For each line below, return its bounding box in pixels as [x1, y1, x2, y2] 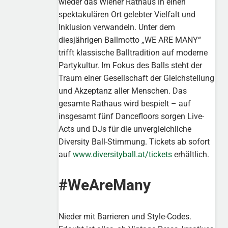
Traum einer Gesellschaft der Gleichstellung [59, 73, 215, 83]
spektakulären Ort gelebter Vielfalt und [59, 9, 196, 19]
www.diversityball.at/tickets [73, 149, 173, 159]
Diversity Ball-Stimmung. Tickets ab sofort [59, 136, 210, 147]
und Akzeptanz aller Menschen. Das [59, 85, 187, 96]
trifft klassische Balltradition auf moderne [59, 47, 208, 58]
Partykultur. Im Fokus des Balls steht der [59, 60, 203, 70]
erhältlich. [172, 149, 210, 159]
